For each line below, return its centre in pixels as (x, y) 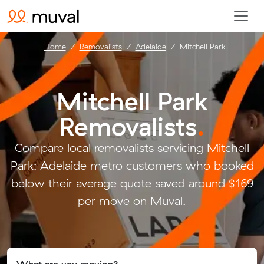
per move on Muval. (132, 201)
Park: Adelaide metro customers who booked (132, 165)
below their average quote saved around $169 (132, 183)
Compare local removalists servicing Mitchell (132, 148)
